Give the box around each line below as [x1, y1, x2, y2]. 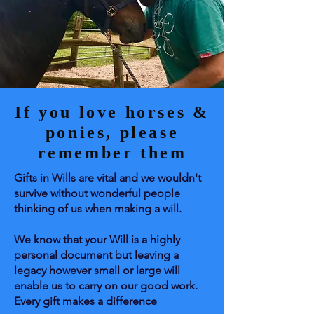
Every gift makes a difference [14, 294, 157, 308]
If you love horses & [15, 103, 210, 121]
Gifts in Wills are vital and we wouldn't [14, 171, 201, 184]
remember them [37, 144, 187, 162]
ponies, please [45, 123, 179, 142]
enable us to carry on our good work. [14, 279, 200, 292]
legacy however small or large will [14, 264, 180, 277]
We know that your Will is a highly [14, 233, 180, 246]
